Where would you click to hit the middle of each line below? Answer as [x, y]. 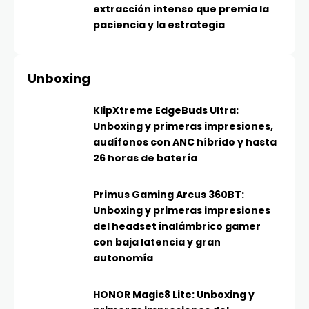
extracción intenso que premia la [181, 9]
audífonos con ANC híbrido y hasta [185, 142]
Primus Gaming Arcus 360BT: [169, 195]
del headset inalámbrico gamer [177, 227]
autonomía [123, 258]
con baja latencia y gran [157, 242]
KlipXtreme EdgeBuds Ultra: [166, 111]
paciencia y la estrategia [159, 25]
